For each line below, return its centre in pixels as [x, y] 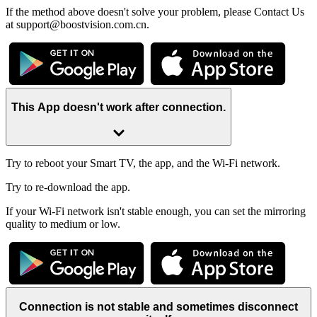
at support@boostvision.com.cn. [77, 25]
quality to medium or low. [63, 224]
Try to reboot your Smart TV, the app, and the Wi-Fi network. [143, 163]
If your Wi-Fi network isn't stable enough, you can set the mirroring [156, 212]
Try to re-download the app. [68, 188]
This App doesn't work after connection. [119, 107]
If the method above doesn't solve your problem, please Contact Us [155, 12]
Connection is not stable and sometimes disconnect [158, 306]
